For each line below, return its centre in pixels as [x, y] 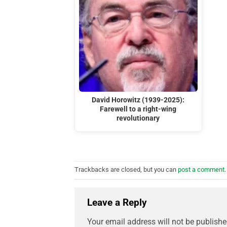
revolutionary [138, 118]
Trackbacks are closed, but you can [126, 170]
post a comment [201, 170]
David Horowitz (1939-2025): [138, 100]
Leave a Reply [118, 203]
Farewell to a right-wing [138, 109]
